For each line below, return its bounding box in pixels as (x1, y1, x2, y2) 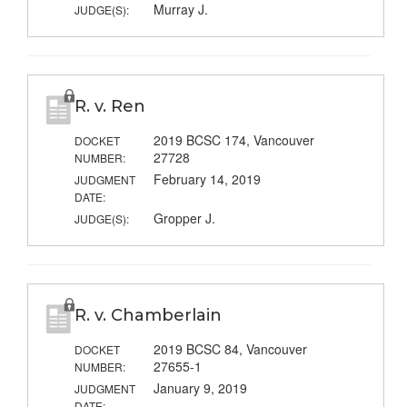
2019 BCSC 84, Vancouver (153, 340, 307, 359)
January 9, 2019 (153, 379, 247, 398)
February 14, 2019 (153, 170, 261, 189)
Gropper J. (153, 209, 215, 228)
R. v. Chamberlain (74, 305, 222, 326)
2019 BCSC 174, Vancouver (153, 131, 314, 150)
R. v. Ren (74, 96, 145, 117)
